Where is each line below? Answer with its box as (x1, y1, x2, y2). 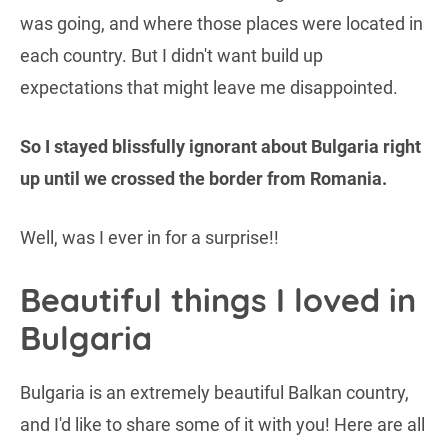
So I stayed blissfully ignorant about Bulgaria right (20, 135, 421, 157)
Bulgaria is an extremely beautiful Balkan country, (20, 381, 409, 403)
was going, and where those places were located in (20, 12, 423, 34)
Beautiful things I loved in (20, 279, 416, 320)
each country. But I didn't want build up (20, 44, 323, 66)
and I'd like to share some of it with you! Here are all (20, 413, 425, 435)
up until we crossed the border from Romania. (20, 167, 387, 189)
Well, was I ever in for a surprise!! (20, 226, 279, 248)
